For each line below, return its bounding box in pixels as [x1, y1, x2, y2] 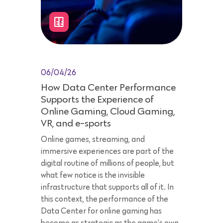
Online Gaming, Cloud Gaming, [41, 107, 175, 117]
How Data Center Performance [41, 83, 176, 93]
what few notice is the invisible [41, 171, 145, 180]
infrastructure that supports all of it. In [41, 183, 174, 192]
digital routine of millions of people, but [41, 159, 174, 168]
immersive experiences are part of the [41, 147, 174, 156]
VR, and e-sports [41, 118, 111, 129]
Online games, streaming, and [41, 135, 145, 144]
